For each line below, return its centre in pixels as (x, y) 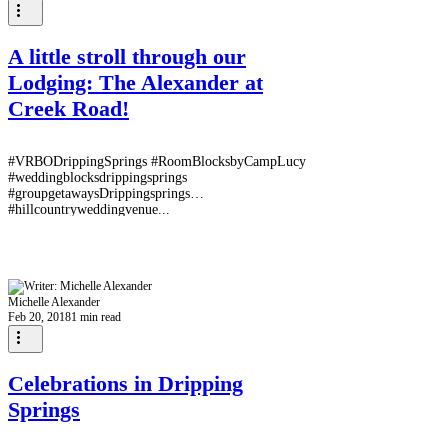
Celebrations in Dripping (125, 384)
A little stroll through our (127, 56)
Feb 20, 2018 (39, 317)
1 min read (96, 317)
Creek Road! (68, 108)
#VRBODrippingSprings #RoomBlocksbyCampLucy (157, 161)
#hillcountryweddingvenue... (89, 209)
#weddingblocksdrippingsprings (97, 177)
